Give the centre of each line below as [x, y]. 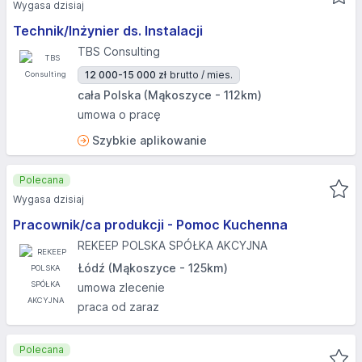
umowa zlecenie [121, 287]
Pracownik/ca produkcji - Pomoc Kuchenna [150, 225]
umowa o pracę [119, 114]
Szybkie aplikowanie [149, 140]
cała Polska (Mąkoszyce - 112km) [170, 95]
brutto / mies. [201, 75]
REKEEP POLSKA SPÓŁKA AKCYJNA [173, 245]
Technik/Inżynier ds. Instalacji [108, 31]
